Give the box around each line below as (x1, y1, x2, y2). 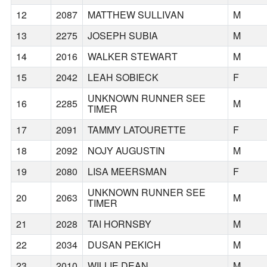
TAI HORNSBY (88, 217, 152, 231)
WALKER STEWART (88, 49, 178, 64)
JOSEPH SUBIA (88, 29, 159, 43)
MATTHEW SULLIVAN (88, 8, 185, 22)
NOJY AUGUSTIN (88, 144, 166, 158)
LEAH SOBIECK (88, 70, 159, 85)
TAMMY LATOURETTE (88, 123, 187, 137)
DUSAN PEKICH (88, 238, 162, 252)
